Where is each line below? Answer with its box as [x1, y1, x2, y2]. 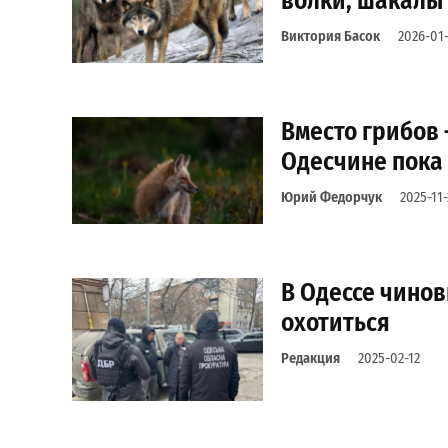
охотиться [280, 307, 390, 339]
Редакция [280, 350, 340, 368]
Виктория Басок [280, 28, 380, 46]
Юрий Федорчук [280, 189, 382, 207]
